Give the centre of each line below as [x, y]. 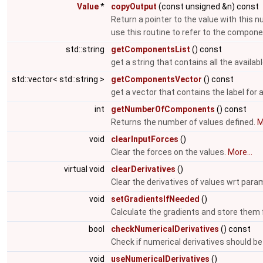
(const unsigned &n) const [208, 6]
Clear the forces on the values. [169, 152]
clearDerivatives [143, 169]
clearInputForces [145, 139]
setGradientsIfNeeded [155, 199]
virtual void [85, 169]
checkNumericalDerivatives [165, 229]
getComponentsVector [156, 79]
